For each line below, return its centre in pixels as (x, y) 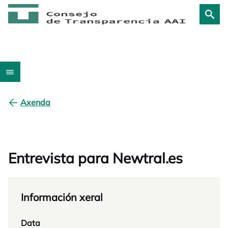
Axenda (35, 102)
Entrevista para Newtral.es (95, 158)
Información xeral (62, 197)
